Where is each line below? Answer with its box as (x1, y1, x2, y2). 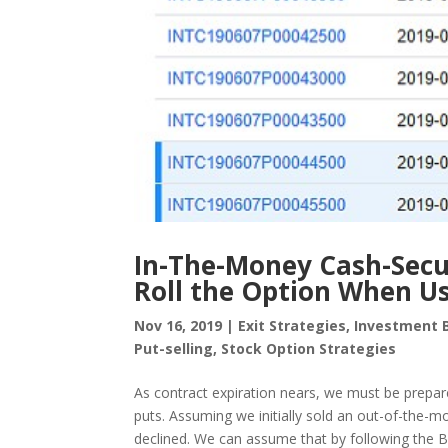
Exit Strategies (238, 315, 347, 335)
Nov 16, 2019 (134, 315, 223, 335)
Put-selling (134, 338, 214, 358)
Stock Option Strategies (221, 338, 397, 358)
